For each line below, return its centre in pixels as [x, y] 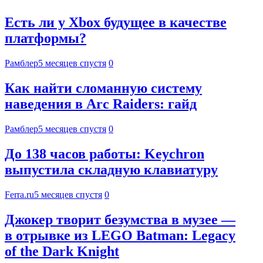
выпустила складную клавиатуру [111, 169]
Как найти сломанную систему [103, 88]
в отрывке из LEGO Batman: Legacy [120, 235]
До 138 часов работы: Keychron [104, 154]
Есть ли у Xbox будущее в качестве [116, 23]
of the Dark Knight [62, 251]
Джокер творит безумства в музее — [120, 219]
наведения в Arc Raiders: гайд [101, 104]
